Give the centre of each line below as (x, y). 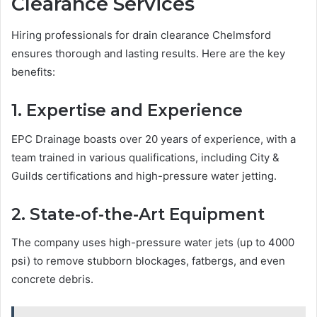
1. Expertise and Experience (127, 111)
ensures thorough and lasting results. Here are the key (148, 54)
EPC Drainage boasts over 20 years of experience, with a (154, 139)
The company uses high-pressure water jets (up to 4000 (153, 243)
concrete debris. (52, 279)
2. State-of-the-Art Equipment (138, 214)
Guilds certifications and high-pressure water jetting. (144, 175)
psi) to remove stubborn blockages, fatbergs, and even (148, 261)
